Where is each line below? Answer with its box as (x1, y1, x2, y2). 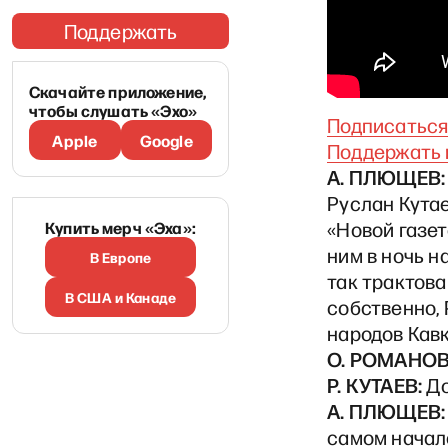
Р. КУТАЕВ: (327, 371, 423, 399)
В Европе (89, 247, 152, 267)
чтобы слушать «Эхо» (29, 99, 198, 121)
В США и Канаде (65, 287, 176, 307)
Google (139, 129, 193, 151)
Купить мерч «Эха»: (45, 216, 196, 238)
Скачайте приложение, (29, 80, 207, 102)
